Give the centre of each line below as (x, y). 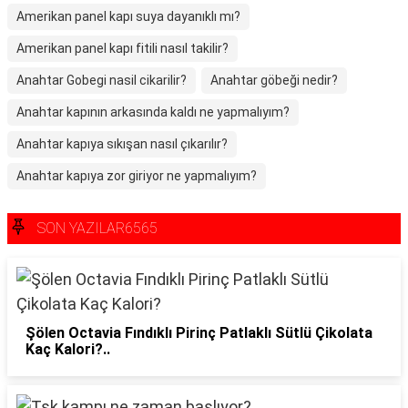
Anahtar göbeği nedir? (274, 80)
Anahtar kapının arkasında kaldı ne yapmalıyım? (153, 112)
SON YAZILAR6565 (97, 228)
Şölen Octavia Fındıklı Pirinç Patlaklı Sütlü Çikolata (199, 333)
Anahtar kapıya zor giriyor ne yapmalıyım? (137, 176)
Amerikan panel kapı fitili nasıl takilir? (122, 48)
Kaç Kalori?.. (68, 349)
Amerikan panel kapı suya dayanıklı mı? (128, 16)
